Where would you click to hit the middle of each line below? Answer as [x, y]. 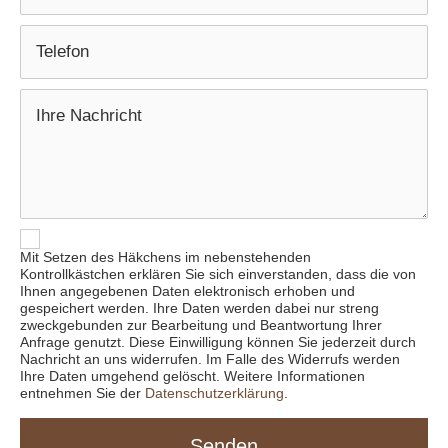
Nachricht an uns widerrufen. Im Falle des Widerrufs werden [210, 359]
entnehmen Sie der [82, 393]
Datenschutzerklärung [214, 393]
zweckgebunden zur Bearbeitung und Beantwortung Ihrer [201, 325]
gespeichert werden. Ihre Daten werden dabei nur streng [199, 308]
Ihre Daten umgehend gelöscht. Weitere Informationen [192, 376]
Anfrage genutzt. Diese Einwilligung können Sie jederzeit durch [218, 342]
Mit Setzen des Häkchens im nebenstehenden [165, 257]
